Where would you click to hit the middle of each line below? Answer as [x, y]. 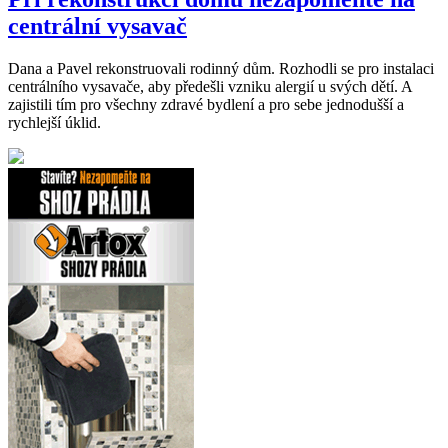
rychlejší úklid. [54, 122]
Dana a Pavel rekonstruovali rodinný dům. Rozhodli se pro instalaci [221, 68]
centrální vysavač [97, 25]
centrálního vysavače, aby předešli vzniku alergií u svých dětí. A [210, 86]
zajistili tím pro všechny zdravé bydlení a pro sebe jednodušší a [206, 104]
